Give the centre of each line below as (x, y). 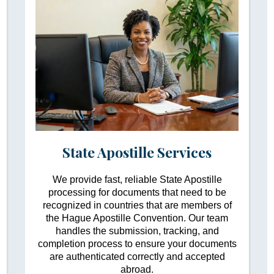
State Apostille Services (137, 152)
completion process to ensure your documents (137, 243)
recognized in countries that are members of (137, 205)
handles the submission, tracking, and (137, 231)
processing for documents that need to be (137, 192)
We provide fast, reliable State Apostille (137, 179)
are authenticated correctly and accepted (137, 256)
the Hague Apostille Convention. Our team (137, 218)
